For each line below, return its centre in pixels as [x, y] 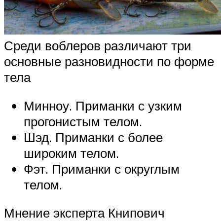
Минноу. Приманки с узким [103, 105]
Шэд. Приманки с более [93, 137]
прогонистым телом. [83, 121]
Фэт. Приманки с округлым [102, 168]
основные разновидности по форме [109, 61]
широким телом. [71, 153]
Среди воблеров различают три [98, 45]
